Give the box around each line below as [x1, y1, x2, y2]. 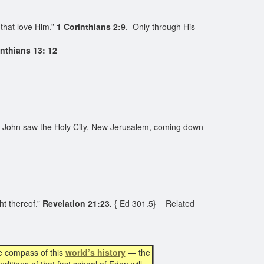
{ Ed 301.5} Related [112, 197, 194, 209]
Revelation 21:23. [42, 197, 112, 209]
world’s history [65, 246, 126, 258]
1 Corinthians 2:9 [57, 21, 126, 32]
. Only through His [126, 21, 195, 32]
